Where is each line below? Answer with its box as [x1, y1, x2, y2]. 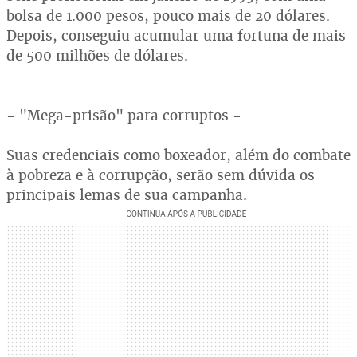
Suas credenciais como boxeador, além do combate [6, 146, 351, 164]
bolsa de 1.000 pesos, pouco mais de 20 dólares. [6, 6, 330, 25]
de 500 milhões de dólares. [6, 46, 188, 65]
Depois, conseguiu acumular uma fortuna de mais [6, 26, 346, 45]
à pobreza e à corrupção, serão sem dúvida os [6, 166, 315, 184]
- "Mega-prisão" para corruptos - [6, 106, 241, 124]
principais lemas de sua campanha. [6, 186, 247, 204]
